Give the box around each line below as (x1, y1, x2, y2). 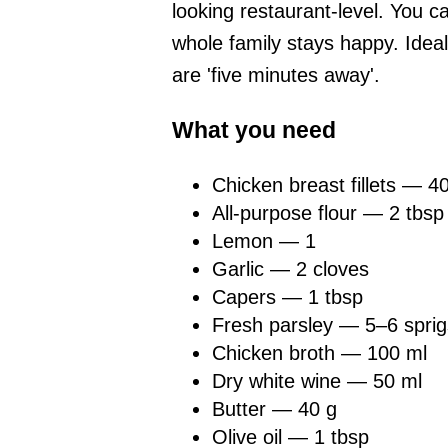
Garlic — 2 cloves (212, 257, 369, 280)
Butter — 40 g (212, 397, 337, 420)
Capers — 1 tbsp (212, 285, 363, 308)
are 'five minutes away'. (172, 63, 380, 86)
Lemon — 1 (212, 229, 316, 252)
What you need (172, 117, 336, 144)
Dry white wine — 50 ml (212, 369, 422, 392)
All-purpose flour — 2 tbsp (212, 201, 444, 224)
